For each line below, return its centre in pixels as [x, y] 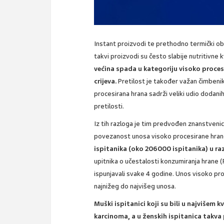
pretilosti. [109, 106]
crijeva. [105, 81]
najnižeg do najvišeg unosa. [135, 186]
